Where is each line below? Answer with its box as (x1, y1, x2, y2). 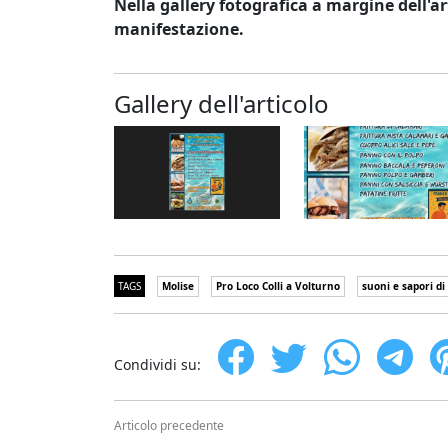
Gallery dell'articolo (114, 87, 329, 120)
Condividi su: (114, 355, 201, 375)
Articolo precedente (114, 417, 224, 435)
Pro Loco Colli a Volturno (216, 279, 340, 294)
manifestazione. (114, 18, 244, 40)
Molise (162, 279, 194, 294)
